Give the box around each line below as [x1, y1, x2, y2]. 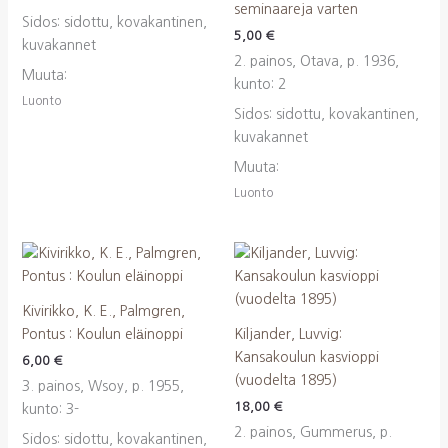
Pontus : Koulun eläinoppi [21, 326, 183, 341]
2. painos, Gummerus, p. [234, 424, 392, 439]
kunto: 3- [21, 401, 79, 416]
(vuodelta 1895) [234, 372, 337, 387]
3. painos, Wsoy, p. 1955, [21, 378, 184, 393]
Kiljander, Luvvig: [234, 326, 342, 341]
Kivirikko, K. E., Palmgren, [21, 303, 185, 318]
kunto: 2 [234, 77, 286, 92]
